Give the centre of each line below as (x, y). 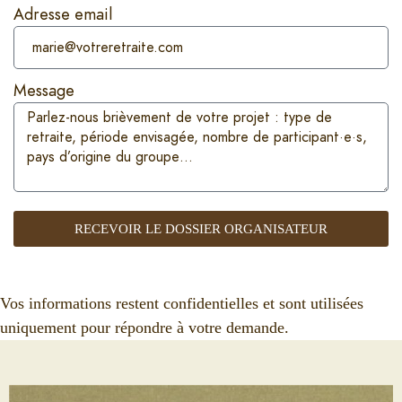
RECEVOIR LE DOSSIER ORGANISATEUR (201, 228)
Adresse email (63, 14)
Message (44, 91)
